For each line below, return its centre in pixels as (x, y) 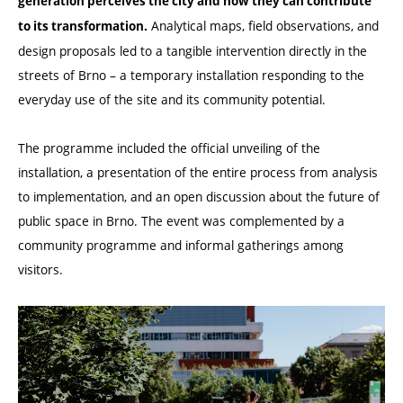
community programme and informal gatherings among (181, 246)
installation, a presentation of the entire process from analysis (198, 173)
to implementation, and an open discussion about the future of (199, 197)
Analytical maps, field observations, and (263, 26)
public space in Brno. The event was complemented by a (181, 221)
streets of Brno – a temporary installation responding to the (191, 76)
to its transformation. (83, 27)
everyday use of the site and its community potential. (172, 100)
